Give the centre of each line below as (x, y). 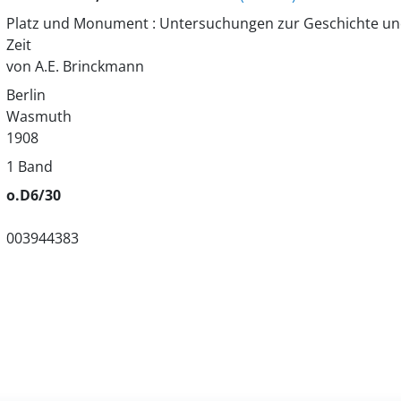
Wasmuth (38, 116)
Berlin (26, 95)
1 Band (29, 166)
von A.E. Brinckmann (75, 66)
